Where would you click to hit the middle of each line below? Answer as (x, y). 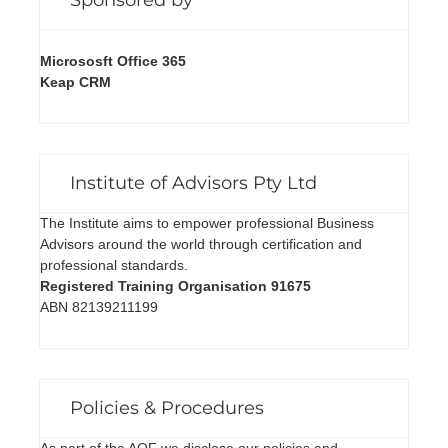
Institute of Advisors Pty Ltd (193, 182)
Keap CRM (75, 81)
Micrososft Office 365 (112, 60)
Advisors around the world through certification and (200, 243)
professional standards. (113, 264)
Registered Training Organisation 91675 (175, 285)
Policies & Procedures (166, 407)
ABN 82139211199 (98, 306)
